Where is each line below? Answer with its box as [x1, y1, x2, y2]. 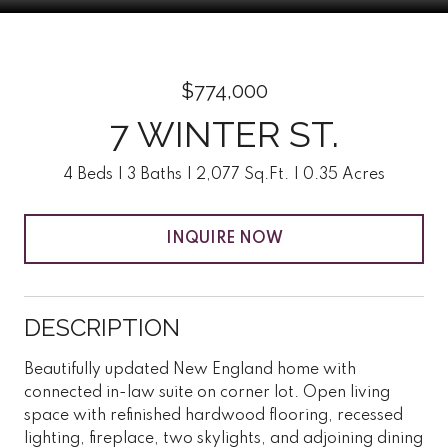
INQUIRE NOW [165, 230, 283, 247]
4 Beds [63, 167, 113, 183]
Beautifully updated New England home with [24, 361, 356, 378]
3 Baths [127, 167, 182, 183]
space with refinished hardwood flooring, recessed [24, 407, 403, 424]
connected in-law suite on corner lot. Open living [24, 384, 390, 401]
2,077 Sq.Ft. [196, 167, 289, 183]
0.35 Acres [303, 167, 385, 183]
